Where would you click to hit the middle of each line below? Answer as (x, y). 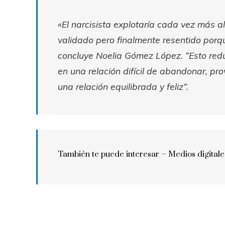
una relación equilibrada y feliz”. (123, 86)
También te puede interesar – (113, 154)
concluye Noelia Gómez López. (120, 55)
